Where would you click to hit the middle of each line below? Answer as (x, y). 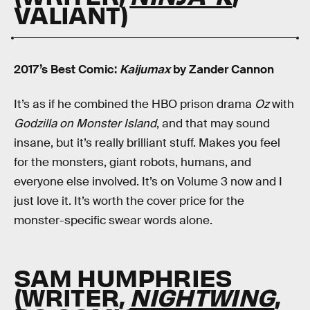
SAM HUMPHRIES (123, 277)
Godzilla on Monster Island (85, 123)
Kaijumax (145, 70)
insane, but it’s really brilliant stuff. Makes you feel (147, 143)
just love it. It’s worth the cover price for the (129, 201)
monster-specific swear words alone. (113, 220)
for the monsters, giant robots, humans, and (133, 162)
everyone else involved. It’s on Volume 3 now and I (148, 181)
